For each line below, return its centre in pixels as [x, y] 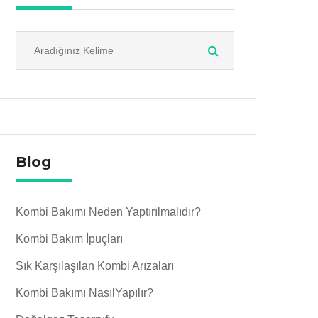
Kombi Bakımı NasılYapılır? [84, 293]
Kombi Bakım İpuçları [69, 239]
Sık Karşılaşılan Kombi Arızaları [95, 266]
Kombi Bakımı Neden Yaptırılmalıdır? [108, 212]
